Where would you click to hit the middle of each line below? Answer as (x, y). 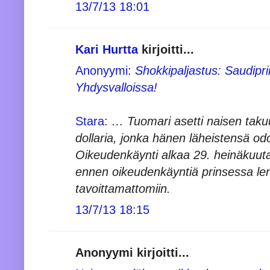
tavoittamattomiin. (123, 188)
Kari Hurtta (107, 49)
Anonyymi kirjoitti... (132, 252)
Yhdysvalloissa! (116, 87)
